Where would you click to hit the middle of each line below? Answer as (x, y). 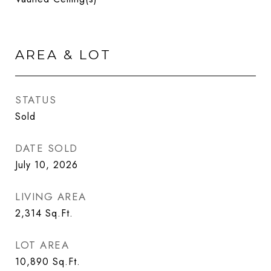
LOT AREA (42, 245)
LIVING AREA (51, 197)
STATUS (36, 100)
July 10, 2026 (47, 165)
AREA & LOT (63, 55)
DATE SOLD (47, 148)
